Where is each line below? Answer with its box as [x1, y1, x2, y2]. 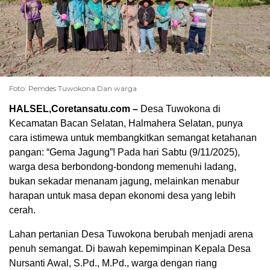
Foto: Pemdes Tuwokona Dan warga [9, 83, 137, 93]
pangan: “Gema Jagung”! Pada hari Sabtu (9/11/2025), [9, 146, 240, 157]
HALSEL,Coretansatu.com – [9, 103, 138, 114]
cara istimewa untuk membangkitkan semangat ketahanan [9, 132, 257, 143]
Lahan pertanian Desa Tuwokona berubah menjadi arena [9, 228, 253, 239]
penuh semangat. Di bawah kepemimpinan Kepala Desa [9, 243, 251, 254]
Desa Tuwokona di [138, 103, 221, 114]
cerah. [9, 204, 36, 215]
